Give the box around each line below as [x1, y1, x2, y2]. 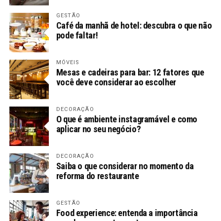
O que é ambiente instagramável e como [56, 113, 198, 124]
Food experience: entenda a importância [56, 207, 198, 218]
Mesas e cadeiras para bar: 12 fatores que [56, 67, 204, 77]
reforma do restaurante [56, 170, 139, 181]
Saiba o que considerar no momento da [56, 160, 194, 171]
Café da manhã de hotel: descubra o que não [56, 20, 212, 31]
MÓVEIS [56, 59, 79, 66]
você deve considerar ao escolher [56, 76, 176, 87]
